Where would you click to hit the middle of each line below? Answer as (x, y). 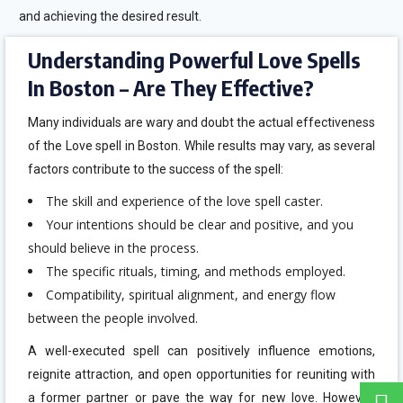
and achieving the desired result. (110, 16)
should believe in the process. (113, 248)
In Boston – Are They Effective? (170, 87)
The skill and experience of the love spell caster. (184, 201)
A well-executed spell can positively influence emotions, (201, 351)
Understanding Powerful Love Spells (194, 59)
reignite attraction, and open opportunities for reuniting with (201, 374)
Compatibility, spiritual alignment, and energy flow (190, 295)
